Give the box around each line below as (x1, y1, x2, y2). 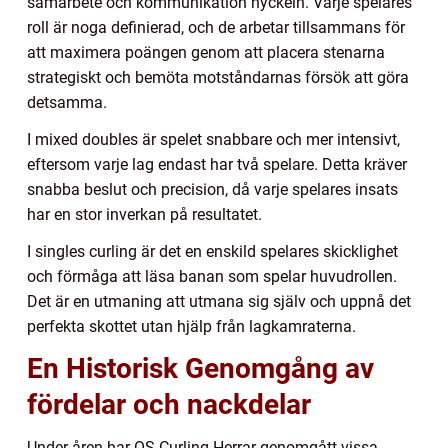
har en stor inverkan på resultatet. (27, 204, 262, 224)
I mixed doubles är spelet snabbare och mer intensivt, (27, 129, 400, 149)
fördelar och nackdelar (27, 387, 311, 421)
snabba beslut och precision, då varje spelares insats (27, 179, 398, 199)
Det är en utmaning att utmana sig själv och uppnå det (27, 291, 411, 311)
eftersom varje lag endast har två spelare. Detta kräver (27, 154, 407, 174)
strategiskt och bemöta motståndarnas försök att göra (27, 67, 409, 87)
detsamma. (27, 92, 107, 112)
